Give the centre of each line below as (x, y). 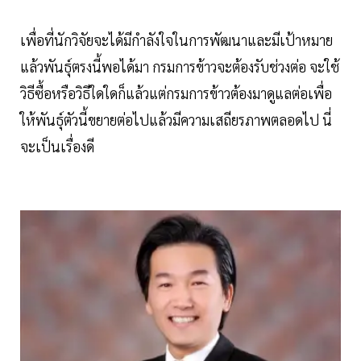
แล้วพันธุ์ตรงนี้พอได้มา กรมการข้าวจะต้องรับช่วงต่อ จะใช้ (180, 66)
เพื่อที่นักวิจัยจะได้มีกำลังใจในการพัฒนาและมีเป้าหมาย (176, 39)
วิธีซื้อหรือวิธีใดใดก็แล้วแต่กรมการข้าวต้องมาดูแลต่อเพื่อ (176, 93)
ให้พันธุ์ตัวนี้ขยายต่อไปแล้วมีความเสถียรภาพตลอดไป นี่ (176, 119)
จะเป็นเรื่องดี (57, 146)
